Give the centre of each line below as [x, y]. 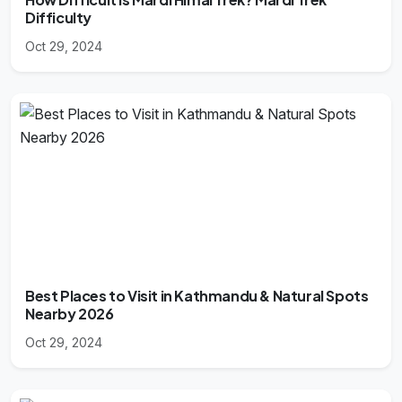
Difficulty [58, 18]
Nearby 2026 [70, 314]
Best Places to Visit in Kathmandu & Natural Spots [197, 296]
